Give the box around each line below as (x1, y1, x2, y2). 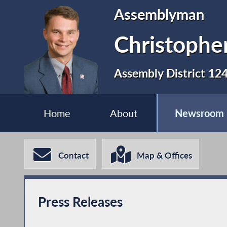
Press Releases (37, 193, 123, 210)
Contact (58, 150, 89, 161)
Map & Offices (137, 150, 193, 161)
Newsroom (175, 107, 224, 120)
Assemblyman (114, 5, 205, 23)
